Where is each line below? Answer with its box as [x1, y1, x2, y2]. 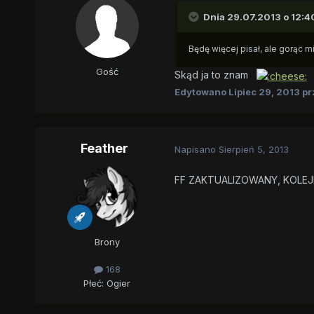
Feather [80, 141, 128, 156]
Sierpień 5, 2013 [218, 143, 289, 155]
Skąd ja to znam [174, 69, 257, 81]
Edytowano [174, 86, 228, 97]
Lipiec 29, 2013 [228, 86, 300, 97]
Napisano [174, 143, 219, 155]
